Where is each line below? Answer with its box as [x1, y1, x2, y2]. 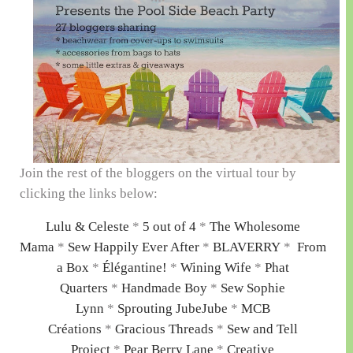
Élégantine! [102, 260, 167, 275]
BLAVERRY [212, 240, 281, 255]
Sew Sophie [221, 281, 286, 295]
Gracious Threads [114, 321, 214, 336]
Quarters [60, 281, 109, 295]
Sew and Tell [226, 321, 298, 336]
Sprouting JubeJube [117, 301, 228, 316]
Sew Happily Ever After [67, 240, 199, 255]
